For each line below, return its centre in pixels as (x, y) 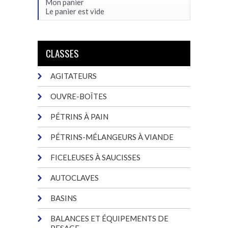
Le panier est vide (75, 11)
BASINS (64, 198)
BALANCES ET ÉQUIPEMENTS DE (109, 218)
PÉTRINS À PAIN (79, 116)
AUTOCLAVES (75, 177)
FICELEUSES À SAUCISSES (95, 157)
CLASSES (62, 53)
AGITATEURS (74, 76)
